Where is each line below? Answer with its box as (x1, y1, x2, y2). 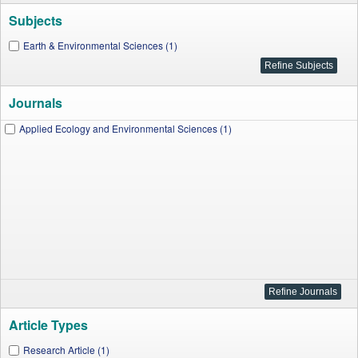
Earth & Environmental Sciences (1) (23, 38, 177, 52)
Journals (9, 93, 62, 112)
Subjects (9, 11, 62, 30)
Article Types (9, 316, 88, 334)
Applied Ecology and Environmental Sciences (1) (19, 121, 232, 135)
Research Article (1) (23, 343, 109, 356)
